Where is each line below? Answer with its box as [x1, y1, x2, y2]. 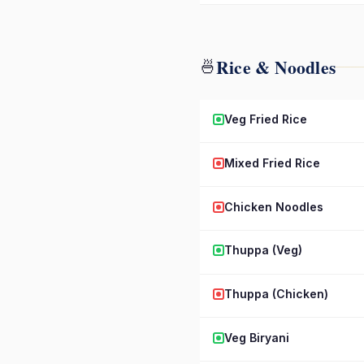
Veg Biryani [224, 330, 289, 344]
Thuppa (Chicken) [224, 287, 328, 301]
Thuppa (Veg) [224, 243, 302, 258]
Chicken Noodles [224, 199, 323, 214]
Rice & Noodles [216, 54, 336, 80]
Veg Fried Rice [224, 111, 307, 126]
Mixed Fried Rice [224, 155, 320, 170]
